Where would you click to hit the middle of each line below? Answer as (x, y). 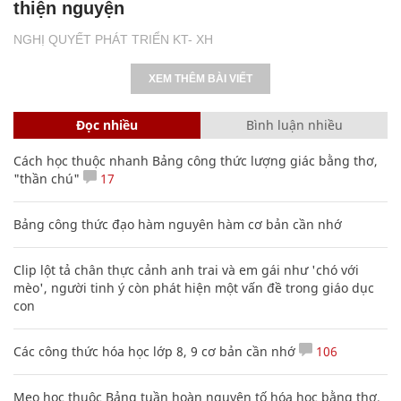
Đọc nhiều (107, 124)
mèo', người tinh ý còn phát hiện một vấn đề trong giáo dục (194, 287)
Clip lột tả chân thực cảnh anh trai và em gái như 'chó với (186, 269)
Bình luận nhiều (294, 124)
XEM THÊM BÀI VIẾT (200, 78)
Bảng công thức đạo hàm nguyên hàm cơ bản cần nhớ (178, 224)
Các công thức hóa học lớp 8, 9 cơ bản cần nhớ (154, 351)
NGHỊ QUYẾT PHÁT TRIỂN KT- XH (113, 39)
